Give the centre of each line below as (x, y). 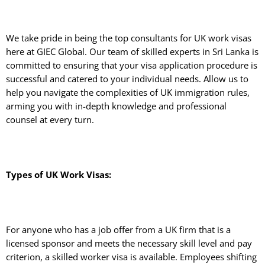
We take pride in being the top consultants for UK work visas (129, 38)
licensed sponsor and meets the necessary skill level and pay (129, 243)
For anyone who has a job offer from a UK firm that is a (118, 229)
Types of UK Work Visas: (59, 175)
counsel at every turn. (51, 120)
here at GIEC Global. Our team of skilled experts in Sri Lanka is (132, 52)
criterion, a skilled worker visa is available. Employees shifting (131, 256)
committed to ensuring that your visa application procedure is (132, 65)
